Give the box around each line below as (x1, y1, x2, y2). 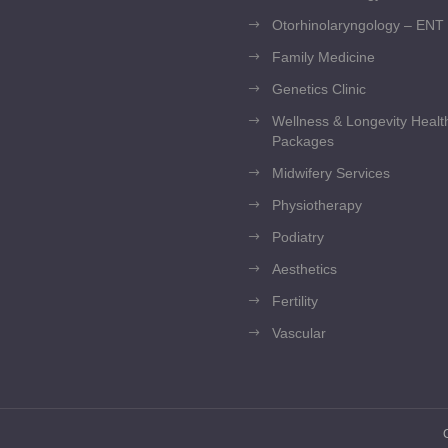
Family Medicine (272, 48, 375, 65)
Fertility (272, 292, 318, 309)
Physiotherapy (272, 196, 362, 213)
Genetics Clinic (272, 80, 366, 97)
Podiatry (272, 228, 324, 245)
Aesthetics (272, 260, 337, 277)
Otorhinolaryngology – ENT (272, 16, 444, 33)
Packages (272, 132, 334, 149)
